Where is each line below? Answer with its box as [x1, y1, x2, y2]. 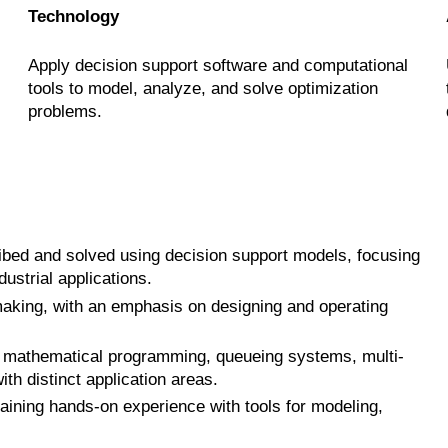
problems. [27, 101, 102, 121]
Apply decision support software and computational [27, 55, 408, 75]
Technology [27, 7, 119, 27]
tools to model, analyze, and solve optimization [27, 78, 378, 98]
